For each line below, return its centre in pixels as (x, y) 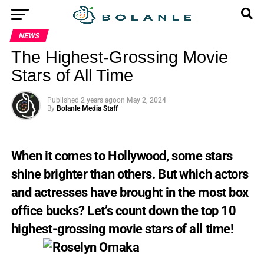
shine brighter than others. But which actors (130, 174)
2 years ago (98, 100)
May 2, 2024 (146, 100)
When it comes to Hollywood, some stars (122, 156)
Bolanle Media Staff (87, 108)
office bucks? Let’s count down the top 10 (123, 210)
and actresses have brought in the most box (130, 192)
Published (63, 100)
